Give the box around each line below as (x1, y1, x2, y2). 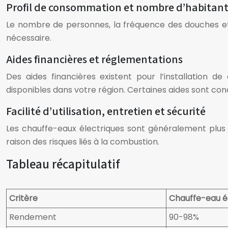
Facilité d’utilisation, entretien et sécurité (6, 103, 206, 120)
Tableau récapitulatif (6, 155, 120, 174)
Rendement (9, 211, 56, 223)
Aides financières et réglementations (6, 51, 183, 68)
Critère (9, 192, 38, 204)
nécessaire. (6, 32, 51, 44)
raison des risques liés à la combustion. (6, 136, 159, 148)
